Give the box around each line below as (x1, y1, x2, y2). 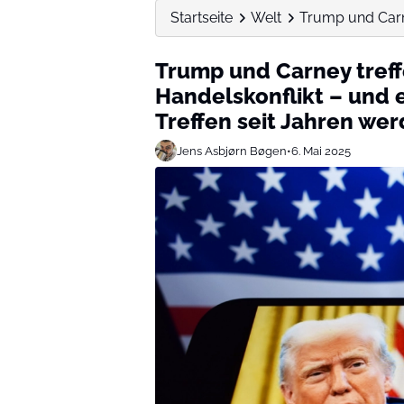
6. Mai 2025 (291, 143, 351, 158)
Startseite (170, 9, 233, 26)
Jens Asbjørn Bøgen (177, 143, 287, 158)
